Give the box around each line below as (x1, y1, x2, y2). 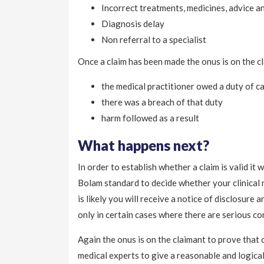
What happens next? (78, 137, 209, 154)
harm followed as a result (101, 113, 199, 124)
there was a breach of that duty (101, 97, 223, 108)
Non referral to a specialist (101, 34, 206, 45)
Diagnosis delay (101, 18, 164, 29)
